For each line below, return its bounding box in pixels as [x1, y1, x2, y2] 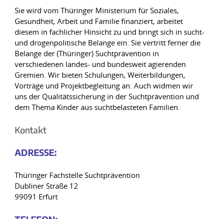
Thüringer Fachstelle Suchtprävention [15, 170, 140, 180]
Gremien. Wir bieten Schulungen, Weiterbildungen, [15, 70, 185, 80]
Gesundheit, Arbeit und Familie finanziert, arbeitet [15, 16, 183, 26]
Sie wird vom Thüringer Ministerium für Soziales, [15, 5, 179, 15]
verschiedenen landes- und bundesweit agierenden [15, 59, 186, 69]
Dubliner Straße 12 [15, 181, 78, 191]
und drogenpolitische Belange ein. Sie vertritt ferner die [15, 38, 200, 47]
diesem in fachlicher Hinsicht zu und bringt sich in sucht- [15, 27, 204, 37]
